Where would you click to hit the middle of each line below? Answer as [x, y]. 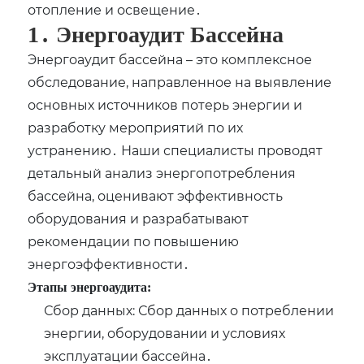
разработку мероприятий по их [136, 128]
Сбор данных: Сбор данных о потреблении [189, 310]
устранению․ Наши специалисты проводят [175, 150]
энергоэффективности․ [109, 264]
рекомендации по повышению [134, 241]
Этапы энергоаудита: [90, 288]
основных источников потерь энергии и [165, 105]
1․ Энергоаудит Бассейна [156, 35]
